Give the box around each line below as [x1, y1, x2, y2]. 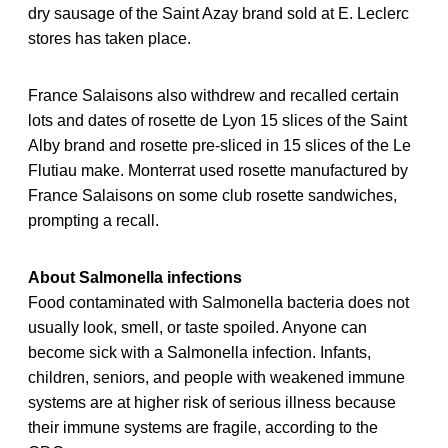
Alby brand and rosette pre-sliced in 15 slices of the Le [28, 137, 411, 155]
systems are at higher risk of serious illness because [28, 394, 396, 412]
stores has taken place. [28, 30, 191, 48]
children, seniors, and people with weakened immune [28, 369, 405, 387]
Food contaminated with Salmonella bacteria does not [28, 294, 409, 312]
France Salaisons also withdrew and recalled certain [28, 87, 399, 105]
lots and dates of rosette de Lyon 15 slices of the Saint [28, 112, 407, 130]
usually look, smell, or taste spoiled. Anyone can [28, 319, 367, 337]
